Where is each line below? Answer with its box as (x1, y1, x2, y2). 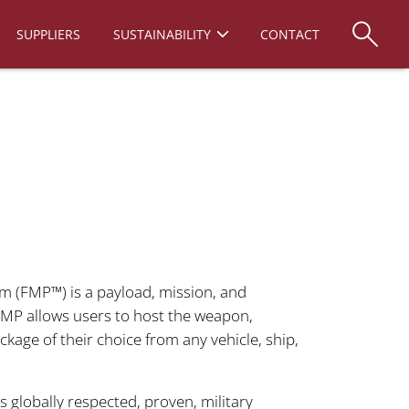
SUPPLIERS (16, 26, 80, 43)
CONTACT (260, 26, 320, 43)
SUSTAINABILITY (113, 26, 211, 43)
